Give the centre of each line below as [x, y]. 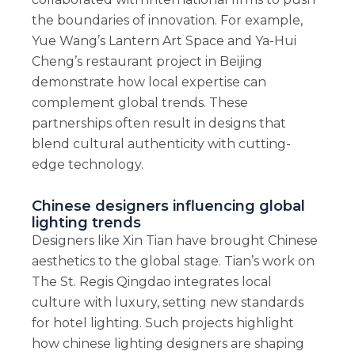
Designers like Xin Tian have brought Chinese [174, 241]
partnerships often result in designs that [158, 124]
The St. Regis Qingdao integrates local [151, 282]
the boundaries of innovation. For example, [167, 21]
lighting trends [86, 223]
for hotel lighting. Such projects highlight [162, 323]
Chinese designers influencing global [168, 206]
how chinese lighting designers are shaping [168, 344]
